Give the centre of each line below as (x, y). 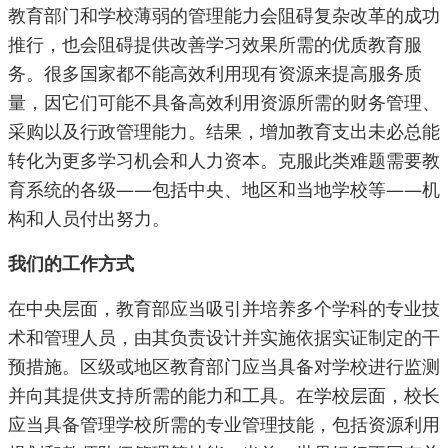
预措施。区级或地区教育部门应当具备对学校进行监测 (224, 366)
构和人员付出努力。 (89, 218)
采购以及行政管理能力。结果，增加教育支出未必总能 (224, 131)
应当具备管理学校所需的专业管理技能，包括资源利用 (224, 424)
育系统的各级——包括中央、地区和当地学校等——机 (224, 189)
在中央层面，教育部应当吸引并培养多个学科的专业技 (224, 308)
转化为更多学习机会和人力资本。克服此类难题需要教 (224, 160)
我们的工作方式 (71, 263)
